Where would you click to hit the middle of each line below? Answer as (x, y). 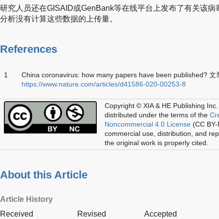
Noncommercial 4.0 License (148, 124)
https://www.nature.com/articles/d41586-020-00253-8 (104, 84)
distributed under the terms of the (157, 115)
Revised (92, 214)
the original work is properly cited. (156, 142)
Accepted (161, 214)
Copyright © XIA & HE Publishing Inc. (161, 105)
